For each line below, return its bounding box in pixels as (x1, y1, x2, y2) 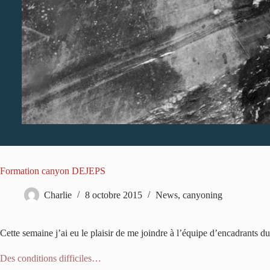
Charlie (44, 190, 72, 201)
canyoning (183, 190, 222, 201)
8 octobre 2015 (85, 190, 142, 201)
